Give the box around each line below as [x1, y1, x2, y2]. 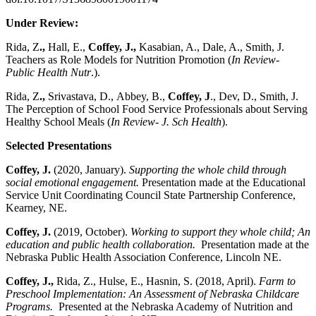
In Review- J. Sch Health [111, 115, 221, 128]
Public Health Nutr [6, 66, 91, 78]
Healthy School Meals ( [6, 115, 111, 128]
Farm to [259, 274, 296, 287]
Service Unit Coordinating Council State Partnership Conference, [6, 188, 296, 201]
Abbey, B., [116, 90, 168, 102]
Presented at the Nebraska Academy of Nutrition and [53, 300, 293, 312]
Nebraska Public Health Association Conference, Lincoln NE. [6, 250, 281, 263]
